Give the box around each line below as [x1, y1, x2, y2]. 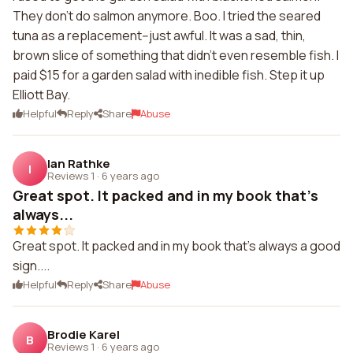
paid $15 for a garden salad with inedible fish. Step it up [13, 66, 325, 84]
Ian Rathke [47, 154, 110, 172]
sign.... [13, 257, 50, 274]
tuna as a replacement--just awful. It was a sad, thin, [13, 27, 306, 44]
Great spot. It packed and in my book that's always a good [13, 237, 340, 255]
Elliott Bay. [13, 86, 70, 103]
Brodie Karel [47, 325, 120, 343]
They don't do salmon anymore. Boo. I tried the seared [13, 7, 321, 24]
